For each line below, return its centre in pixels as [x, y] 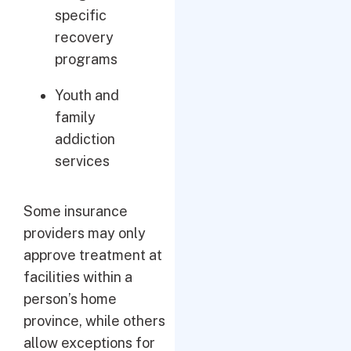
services [82, 161]
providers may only [85, 233]
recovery [84, 37]
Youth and [87, 95]
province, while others [94, 321]
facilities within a [78, 277]
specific [81, 15]
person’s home [70, 299]
